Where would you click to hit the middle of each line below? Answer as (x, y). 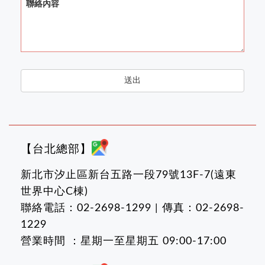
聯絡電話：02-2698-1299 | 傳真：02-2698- (132, 209)
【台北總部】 (56, 150)
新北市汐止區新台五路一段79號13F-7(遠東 (129, 175)
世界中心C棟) (54, 192)
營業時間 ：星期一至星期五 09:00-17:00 (124, 242)
